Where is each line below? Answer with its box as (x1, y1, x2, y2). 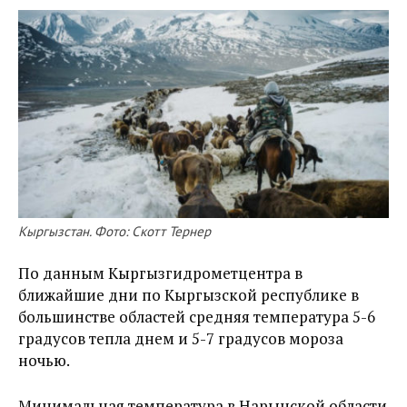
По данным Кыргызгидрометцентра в (18, 263, 303, 284)
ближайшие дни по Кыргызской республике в (18, 284, 359, 306)
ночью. (18, 350, 70, 372)
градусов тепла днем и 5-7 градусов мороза (18, 328, 343, 350)
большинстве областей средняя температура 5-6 (18, 306, 375, 328)
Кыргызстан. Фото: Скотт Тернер (18, 223, 211, 241)
